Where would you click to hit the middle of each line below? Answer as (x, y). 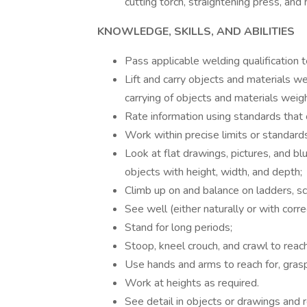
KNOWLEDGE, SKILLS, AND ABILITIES (196, 32)
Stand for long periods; (179, 228)
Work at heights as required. (192, 283)
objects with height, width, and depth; (213, 172)
